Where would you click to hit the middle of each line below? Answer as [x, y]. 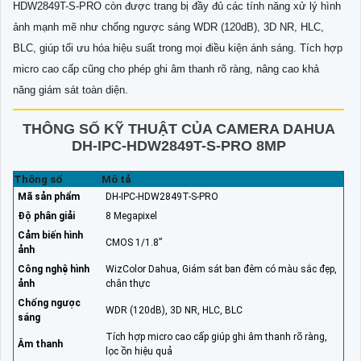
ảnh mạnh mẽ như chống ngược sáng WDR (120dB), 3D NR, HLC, [168, 27]
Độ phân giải [46, 216]
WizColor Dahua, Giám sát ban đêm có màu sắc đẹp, [221, 270]
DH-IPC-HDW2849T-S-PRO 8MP [178, 146]
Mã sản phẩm [49, 197]
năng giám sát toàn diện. [71, 90]
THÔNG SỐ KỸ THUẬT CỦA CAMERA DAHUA [178, 129]
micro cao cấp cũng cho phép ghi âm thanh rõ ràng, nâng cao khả [166, 69]
